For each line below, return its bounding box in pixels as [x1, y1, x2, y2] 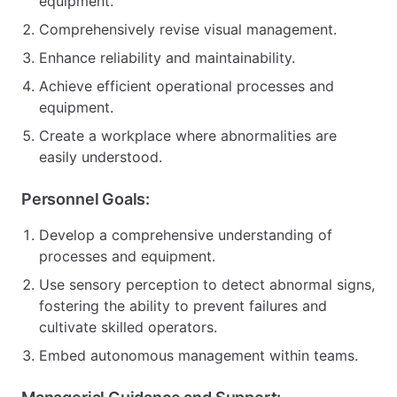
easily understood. [39, 148, 162, 166]
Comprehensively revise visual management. [39, 20, 337, 38]
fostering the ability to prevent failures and [39, 297, 327, 315]
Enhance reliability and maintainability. [39, 49, 295, 66]
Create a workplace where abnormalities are [39, 127, 337, 144]
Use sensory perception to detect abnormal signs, [39, 276, 375, 293]
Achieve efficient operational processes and [39, 77, 334, 95]
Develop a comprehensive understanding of [39, 226, 332, 244]
